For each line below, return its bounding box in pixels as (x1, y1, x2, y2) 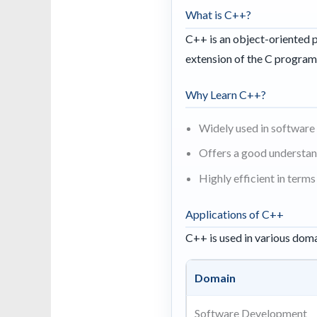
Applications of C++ (185, 207, 284, 221)
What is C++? (185, 8, 252, 22)
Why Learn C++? (185, 87, 267, 101)
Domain (195, 270, 236, 284)
